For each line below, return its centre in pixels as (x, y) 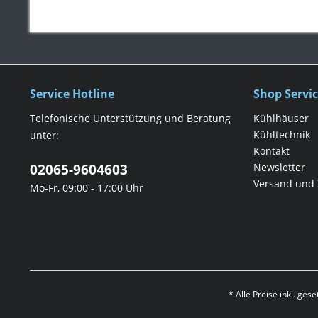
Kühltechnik (282, 134)
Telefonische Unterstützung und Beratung (130, 118)
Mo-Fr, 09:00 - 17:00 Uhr (87, 187)
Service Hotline (72, 93)
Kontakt (272, 150)
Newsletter (279, 167)
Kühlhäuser (281, 118)
